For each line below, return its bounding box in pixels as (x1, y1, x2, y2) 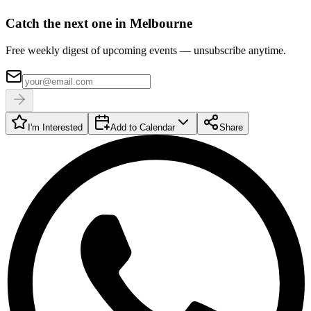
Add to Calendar (110, 121, 175, 133)
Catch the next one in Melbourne (6, 16, 192, 31)
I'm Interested (28, 121, 83, 133)
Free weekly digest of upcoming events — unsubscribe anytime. (6, 44, 286, 56)
